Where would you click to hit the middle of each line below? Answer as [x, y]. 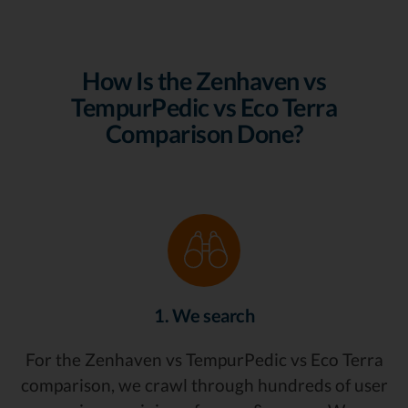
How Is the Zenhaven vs [204, 81]
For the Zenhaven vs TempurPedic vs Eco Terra [204, 360]
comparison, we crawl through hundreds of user [204, 385]
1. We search [204, 316]
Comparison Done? [204, 134]
